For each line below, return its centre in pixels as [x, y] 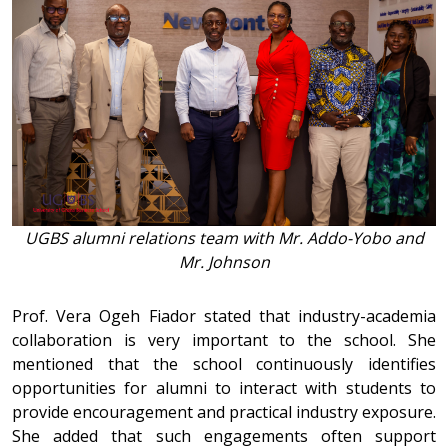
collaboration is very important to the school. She [224, 339]
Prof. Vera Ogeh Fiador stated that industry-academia [224, 315]
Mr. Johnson [224, 261]
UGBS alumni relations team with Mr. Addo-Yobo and [224, 237]
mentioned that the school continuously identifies [224, 363]
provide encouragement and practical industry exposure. [224, 411]
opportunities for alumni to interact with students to [224, 387]
